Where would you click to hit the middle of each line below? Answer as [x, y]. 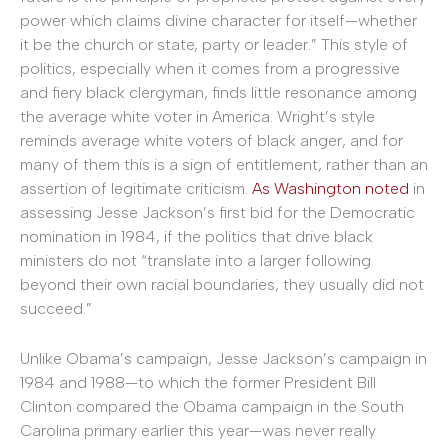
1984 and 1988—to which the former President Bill [198, 382]
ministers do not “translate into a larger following [195, 260]
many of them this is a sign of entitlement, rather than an [224, 164]
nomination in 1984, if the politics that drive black [196, 236]
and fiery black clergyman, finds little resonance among [218, 92]
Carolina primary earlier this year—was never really [198, 430]
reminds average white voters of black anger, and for [211, 140]
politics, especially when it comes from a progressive [210, 68]
